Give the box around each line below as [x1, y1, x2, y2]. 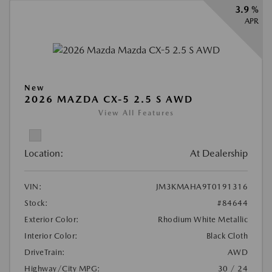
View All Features [98, 108, 174, 117]
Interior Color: [24, 231, 78, 240]
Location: [24, 147, 64, 159]
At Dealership [190, 147, 248, 159]
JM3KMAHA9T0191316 [155, 182, 248, 191]
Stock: [24, 198, 48, 208]
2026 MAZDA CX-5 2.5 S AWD [24, 93, 193, 105]
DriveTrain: [24, 247, 66, 257]
